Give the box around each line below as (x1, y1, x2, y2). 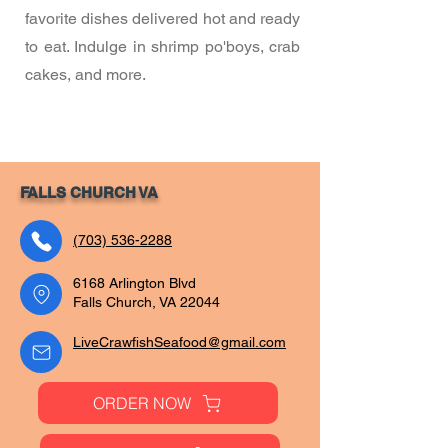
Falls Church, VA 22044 (73, 294, 220, 310)
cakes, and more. (25, 65, 146, 84)
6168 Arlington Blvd (73, 275, 196, 291)
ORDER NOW (93, 393, 191, 413)
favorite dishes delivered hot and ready (25, 9, 300, 28)
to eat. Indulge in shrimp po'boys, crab (25, 37, 300, 56)
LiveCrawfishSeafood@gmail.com (73, 334, 286, 350)
